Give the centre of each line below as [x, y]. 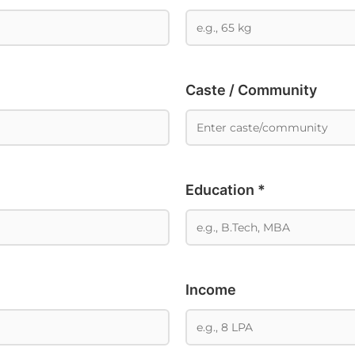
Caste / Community [251, 90]
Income [211, 289]
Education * [225, 189]
